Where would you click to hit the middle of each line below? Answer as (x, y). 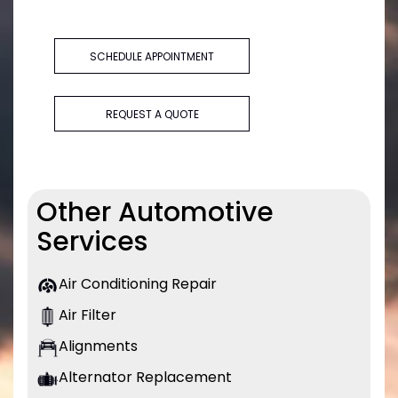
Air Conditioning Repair (138, 284)
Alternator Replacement (145, 378)
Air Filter (88, 315)
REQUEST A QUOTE (152, 115)
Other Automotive (155, 213)
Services (92, 242)
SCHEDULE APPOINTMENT (152, 57)
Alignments (98, 346)
